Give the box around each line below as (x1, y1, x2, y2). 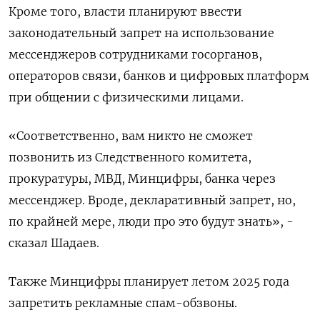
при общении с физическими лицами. (9, 90, 244, 105)
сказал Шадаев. (9, 236, 99, 251)
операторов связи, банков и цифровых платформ (9, 69, 309, 84)
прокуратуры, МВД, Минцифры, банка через (9, 171, 276, 186)
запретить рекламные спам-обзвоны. (9, 296, 237, 311)
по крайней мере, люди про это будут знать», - (9, 214, 294, 229)
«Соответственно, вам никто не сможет (9, 129, 253, 144)
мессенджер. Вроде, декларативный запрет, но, (9, 193, 296, 208)
